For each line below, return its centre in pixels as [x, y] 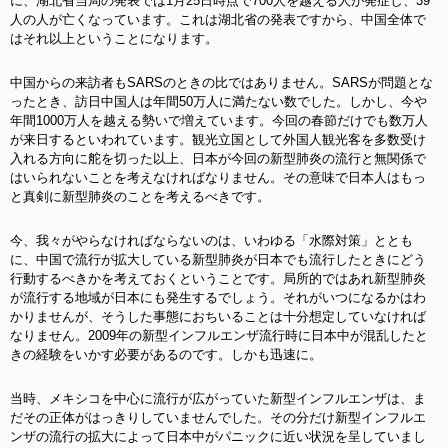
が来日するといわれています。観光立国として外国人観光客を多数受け [218, 139]
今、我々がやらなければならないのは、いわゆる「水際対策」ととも [211, 240]
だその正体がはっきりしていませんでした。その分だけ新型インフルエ [218, 417]
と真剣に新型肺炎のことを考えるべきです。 [140, 196]
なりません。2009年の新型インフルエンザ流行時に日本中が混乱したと [219, 335]
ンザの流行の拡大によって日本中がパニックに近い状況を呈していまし [218, 436]
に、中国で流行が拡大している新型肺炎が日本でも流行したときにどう [218, 259]
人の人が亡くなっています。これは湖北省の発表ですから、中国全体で [218, 19]
